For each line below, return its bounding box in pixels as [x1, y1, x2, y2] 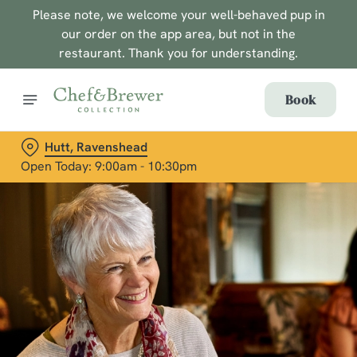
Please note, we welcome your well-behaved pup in [32, 6, 325, 23]
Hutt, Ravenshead [45, 139, 147, 155]
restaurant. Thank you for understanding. [59, 45, 298, 61]
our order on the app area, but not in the [61, 25, 296, 42]
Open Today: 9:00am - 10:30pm [21, 158, 197, 175]
